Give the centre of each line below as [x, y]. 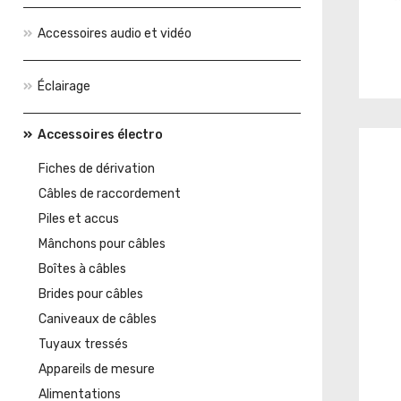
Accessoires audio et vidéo [115, 34]
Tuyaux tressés [83, 344]
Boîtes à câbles [82, 269]
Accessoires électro [100, 135]
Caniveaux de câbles [98, 319]
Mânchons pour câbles [102, 244]
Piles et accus [79, 219]
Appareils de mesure [97, 369]
